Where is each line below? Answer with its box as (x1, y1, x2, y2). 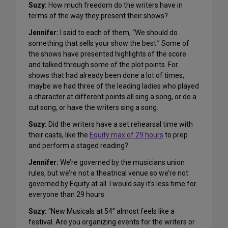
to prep (163, 131, 188, 139)
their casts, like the (28, 131, 90, 139)
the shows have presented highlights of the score (28, 50, 186, 59)
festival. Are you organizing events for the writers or (28, 218, 195, 226)
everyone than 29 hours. (28, 190, 106, 199)
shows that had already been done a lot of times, (28, 71, 184, 80)
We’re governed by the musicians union (59, 158, 185, 167)
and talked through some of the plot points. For (28, 61, 178, 69)
